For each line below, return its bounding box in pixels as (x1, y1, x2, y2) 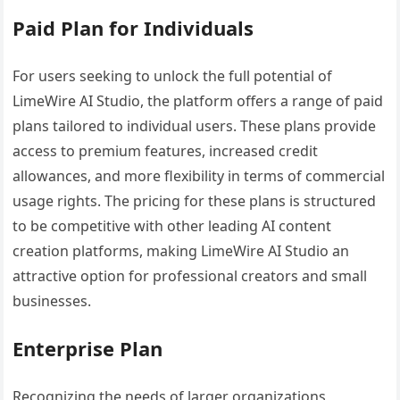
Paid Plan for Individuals (12, 13, 254, 41)
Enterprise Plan (12, 334, 163, 362)
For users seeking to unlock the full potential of (12, 65, 333, 86)
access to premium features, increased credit (12, 140, 319, 161)
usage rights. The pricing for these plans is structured (12, 190, 377, 211)
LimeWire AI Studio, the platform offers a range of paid (12, 90, 384, 111)
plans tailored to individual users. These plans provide (12, 115, 377, 136)
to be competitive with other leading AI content (12, 215, 332, 236)
